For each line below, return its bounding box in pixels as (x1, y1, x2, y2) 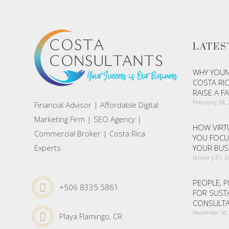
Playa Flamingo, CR (59, 211, 123, 221)
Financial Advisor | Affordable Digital (34, 99, 159, 110)
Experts (34, 142, 61, 153)
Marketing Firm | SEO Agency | (34, 113, 142, 124)
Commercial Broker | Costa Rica (34, 128, 146, 139)
